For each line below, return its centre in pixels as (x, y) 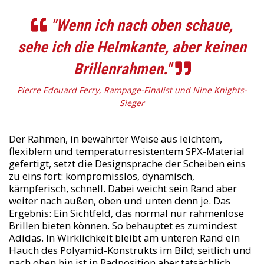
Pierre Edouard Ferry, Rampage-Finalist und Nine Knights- (132, 90)
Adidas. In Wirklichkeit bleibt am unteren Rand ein (124, 238)
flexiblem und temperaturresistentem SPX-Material (126, 151)
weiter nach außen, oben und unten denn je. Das (119, 201)
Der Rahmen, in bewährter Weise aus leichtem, (115, 139)
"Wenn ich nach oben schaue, (140, 25)
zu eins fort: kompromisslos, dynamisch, (101, 176)
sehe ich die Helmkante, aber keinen (132, 47)
